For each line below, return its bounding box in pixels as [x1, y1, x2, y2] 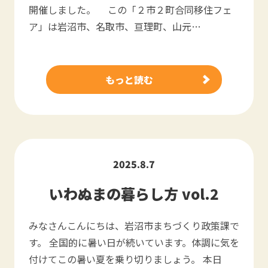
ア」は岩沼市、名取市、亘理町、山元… [29, 19, 201, 33]
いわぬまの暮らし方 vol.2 [49, 183, 219, 204]
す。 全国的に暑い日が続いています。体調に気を [29, 235, 239, 249]
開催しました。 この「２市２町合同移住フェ [29, 2, 232, 17]
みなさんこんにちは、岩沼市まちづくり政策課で [29, 218, 239, 233]
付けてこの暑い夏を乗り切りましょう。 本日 [29, 252, 222, 266]
